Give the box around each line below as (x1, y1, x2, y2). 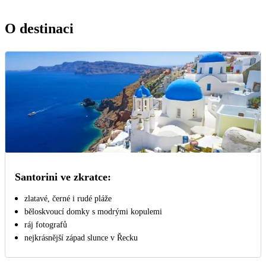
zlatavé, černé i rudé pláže (24, 194, 112, 204)
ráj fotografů (24, 220, 67, 230)
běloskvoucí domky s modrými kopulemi (24, 207, 162, 217)
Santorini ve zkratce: (15, 171, 111, 183)
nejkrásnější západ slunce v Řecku (24, 233, 138, 243)
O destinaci (5, 21, 74, 37)
